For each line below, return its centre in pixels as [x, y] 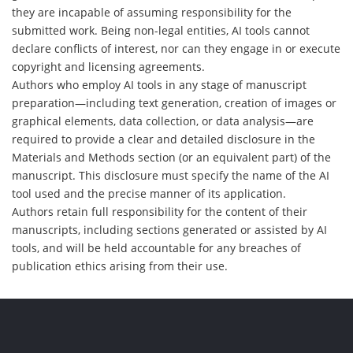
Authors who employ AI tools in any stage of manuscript [159, 84]
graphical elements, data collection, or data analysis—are [163, 121]
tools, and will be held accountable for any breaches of [156, 247]
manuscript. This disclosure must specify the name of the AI [171, 175]
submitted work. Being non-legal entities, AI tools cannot [161, 30]
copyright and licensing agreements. [108, 66]
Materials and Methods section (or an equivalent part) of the [171, 157]
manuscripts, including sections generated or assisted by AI [169, 229]
